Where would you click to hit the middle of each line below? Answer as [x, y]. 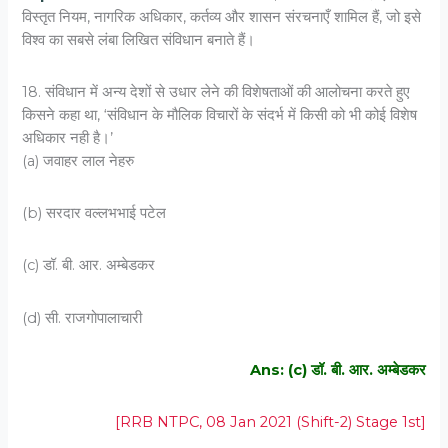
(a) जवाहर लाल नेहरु [78, 161]
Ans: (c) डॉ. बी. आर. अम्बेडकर [337, 369]
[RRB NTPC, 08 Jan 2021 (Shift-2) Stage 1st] [270, 421]
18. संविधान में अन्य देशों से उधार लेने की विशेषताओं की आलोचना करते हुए [216, 92]
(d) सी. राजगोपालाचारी [82, 317]
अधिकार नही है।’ [68, 138]
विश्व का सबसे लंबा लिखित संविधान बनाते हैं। [139, 39]
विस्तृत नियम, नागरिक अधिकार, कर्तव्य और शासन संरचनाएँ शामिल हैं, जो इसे [222, 16]
